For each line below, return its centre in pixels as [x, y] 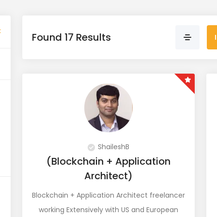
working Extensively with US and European [108, 210]
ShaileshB [114, 147]
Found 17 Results [71, 37]
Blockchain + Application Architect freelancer [108, 195]
